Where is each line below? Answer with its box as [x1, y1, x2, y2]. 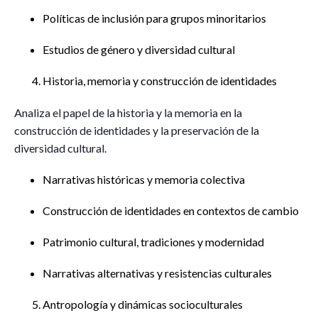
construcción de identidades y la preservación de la [14, 124, 259, 137]
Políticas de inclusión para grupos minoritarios [43, 11, 266, 25]
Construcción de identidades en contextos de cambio [43, 204, 299, 217]
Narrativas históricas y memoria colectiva [43, 172, 245, 186]
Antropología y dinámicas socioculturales [43, 297, 243, 311]
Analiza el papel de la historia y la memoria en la [14, 106, 242, 119]
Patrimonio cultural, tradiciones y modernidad [43, 235, 264, 248]
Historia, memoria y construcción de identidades [43, 74, 277, 87]
